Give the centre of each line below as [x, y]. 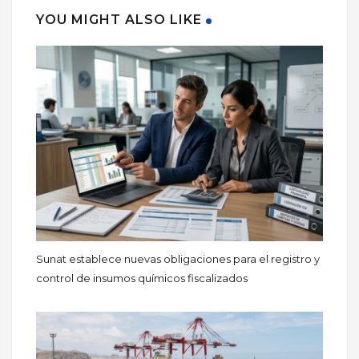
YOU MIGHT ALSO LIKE [119, 19]
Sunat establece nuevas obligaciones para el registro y [178, 259]
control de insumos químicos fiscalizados [142, 278]
